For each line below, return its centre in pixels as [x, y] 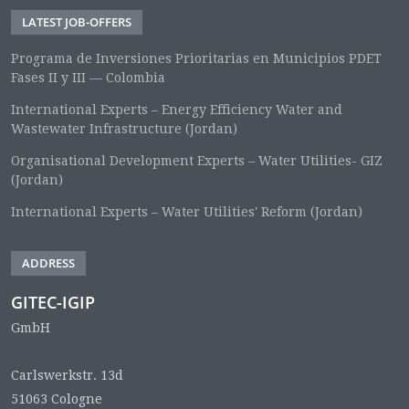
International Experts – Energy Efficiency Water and [177, 109]
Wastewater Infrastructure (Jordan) [124, 128]
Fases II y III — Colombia [88, 77]
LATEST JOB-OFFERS [77, 21]
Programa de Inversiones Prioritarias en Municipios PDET [196, 58]
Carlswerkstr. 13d [67, 375]
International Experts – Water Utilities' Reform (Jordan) [187, 211]
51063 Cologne [57, 399]
